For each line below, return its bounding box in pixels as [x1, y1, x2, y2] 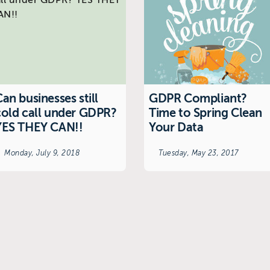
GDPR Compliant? [149, 91, 248, 105]
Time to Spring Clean [149, 105, 263, 120]
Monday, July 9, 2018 [4, 148, 80, 157]
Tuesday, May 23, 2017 [159, 148, 239, 157]
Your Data [149, 120, 204, 134]
